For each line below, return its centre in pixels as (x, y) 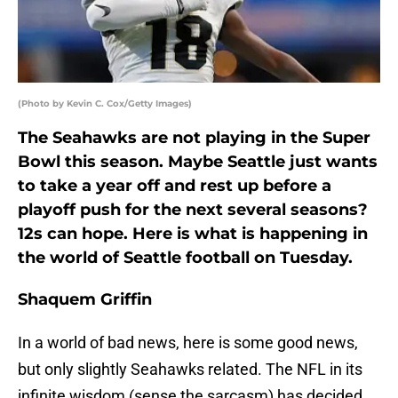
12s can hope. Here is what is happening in (193, 234)
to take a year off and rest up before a (175, 186)
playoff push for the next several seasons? (193, 210)
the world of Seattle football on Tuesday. (185, 258)
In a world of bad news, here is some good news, (188, 343)
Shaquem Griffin (85, 300)
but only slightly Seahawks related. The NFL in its (190, 370)
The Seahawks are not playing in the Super (194, 138)
